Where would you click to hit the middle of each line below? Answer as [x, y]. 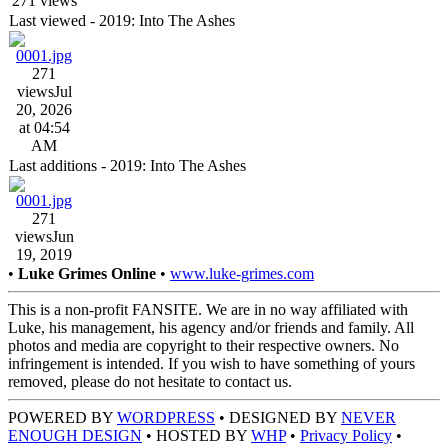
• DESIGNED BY [278, 417]
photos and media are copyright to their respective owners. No [203, 345]
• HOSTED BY [196, 435]
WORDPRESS [166, 417]
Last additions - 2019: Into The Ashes [127, 165]
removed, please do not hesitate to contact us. [150, 381]
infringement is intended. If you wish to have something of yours [211, 363]
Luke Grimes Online [87, 273]
